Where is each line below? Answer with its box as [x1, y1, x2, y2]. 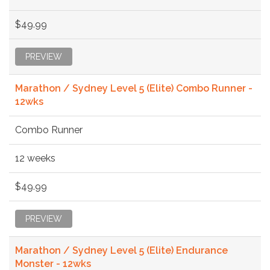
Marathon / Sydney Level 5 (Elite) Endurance [15, 244, 228, 256]
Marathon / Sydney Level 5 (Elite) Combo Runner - [15, 82, 253, 94]
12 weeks [15, 152, 55, 164]
